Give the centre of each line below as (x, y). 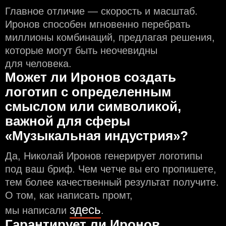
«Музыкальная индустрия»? (97, 136)
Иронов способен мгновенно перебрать (98, 24)
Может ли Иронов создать (91, 77)
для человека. (38, 64)
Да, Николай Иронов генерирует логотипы (104, 156)
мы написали (37, 210)
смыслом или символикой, (93, 106)
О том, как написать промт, (69, 195)
